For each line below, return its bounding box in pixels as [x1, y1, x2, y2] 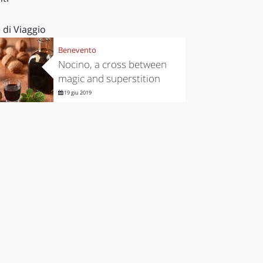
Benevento [58, 45, 96, 56]
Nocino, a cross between [58, 58, 167, 72]
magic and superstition [58, 72, 160, 86]
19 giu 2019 [62, 89, 92, 97]
